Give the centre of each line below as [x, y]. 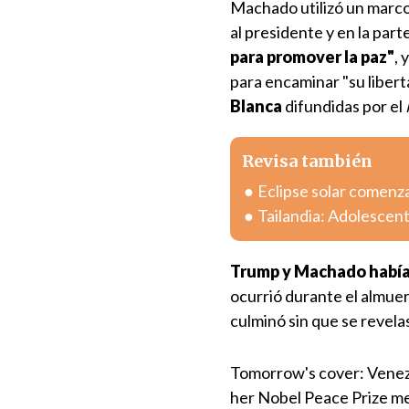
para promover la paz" [312, 57]
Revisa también [307, 161]
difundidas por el [344, 106]
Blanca [256, 106]
